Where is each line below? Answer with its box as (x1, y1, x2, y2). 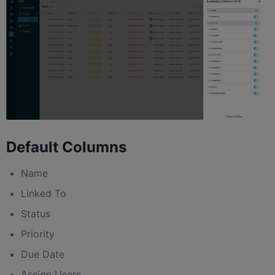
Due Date (21, 248, 64, 261)
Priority (21, 228, 55, 241)
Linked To (21, 187, 66, 200)
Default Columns (6, 138, 126, 157)
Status (21, 207, 50, 220)
